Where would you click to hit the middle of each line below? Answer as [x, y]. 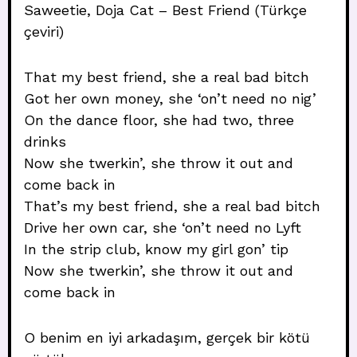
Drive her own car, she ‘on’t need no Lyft [163, 228]
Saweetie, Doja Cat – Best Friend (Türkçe [165, 10]
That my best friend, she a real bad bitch [167, 77]
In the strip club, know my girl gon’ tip [156, 249]
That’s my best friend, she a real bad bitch [172, 206]
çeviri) [44, 31]
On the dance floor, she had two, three [159, 120]
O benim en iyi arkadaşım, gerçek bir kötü [167, 337]
